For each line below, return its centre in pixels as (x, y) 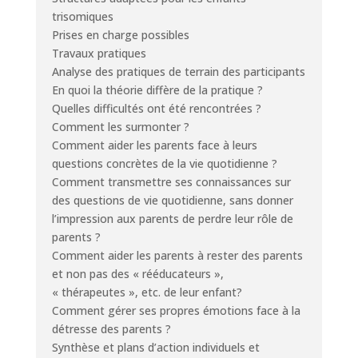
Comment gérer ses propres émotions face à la (176, 310)
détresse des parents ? (111, 328)
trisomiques (82, 16)
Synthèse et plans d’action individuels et (155, 347)
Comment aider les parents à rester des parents (177, 255)
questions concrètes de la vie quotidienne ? (164, 163)
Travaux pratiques (99, 53)
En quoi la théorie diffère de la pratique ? (157, 89)
